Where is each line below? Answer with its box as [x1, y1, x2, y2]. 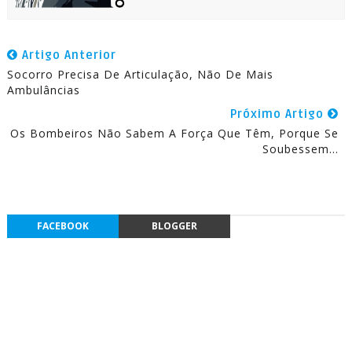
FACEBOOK [36, 219, 89, 233]
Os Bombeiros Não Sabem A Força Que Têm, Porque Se [10, 126, 339, 141]
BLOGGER [151, 219, 197, 233]
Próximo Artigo [230, 107, 328, 122]
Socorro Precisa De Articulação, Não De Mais [6, 67, 273, 82]
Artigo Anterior [17, 48, 116, 63]
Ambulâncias [6, 82, 80, 98]
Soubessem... [262, 141, 339, 157]
